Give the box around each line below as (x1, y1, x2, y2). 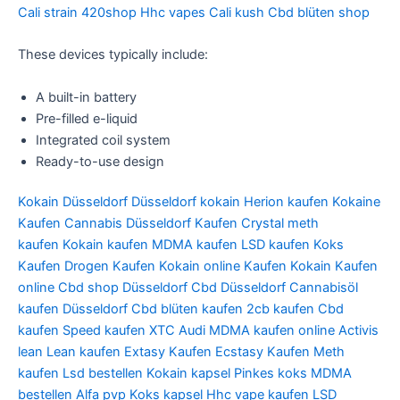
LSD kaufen (241, 237, 310, 254)
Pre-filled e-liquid (36, 110, 137, 127)
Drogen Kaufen (64, 258, 155, 275)
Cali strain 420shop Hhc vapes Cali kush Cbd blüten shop (18, 4, 370, 21)
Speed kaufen (62, 322, 146, 339)
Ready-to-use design (36, 153, 164, 170)
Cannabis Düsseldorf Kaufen (64, 215, 237, 232)
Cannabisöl (289, 279, 358, 296)
